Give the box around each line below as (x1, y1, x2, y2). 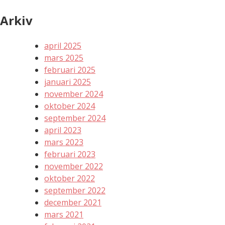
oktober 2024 (44, 100, 95, 112)
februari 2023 (44, 149, 95, 160)
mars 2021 (44, 209, 83, 220)
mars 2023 (44, 137, 83, 148)
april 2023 (44, 125, 81, 136)
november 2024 (44, 88, 103, 100)
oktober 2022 (44, 173, 95, 184)
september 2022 (44, 185, 105, 196)
